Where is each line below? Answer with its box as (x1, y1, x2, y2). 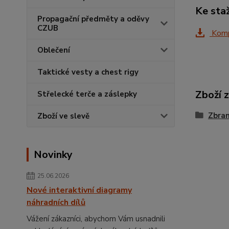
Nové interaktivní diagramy (27, 185, 132, 196)
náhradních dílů (27, 197, 85, 209)
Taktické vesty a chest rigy (37, 67, 139, 78)
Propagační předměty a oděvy (37, 14, 149, 25)
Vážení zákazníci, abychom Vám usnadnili (27, 214, 165, 224)
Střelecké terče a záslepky (37, 89, 137, 100)
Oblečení (37, 45, 70, 56)
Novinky (34, 148, 73, 162)
